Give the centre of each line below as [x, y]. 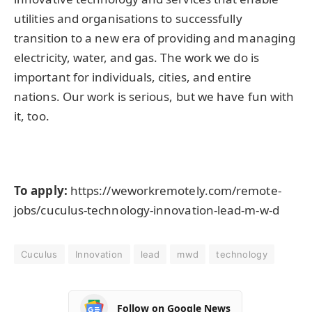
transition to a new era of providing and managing [155, 38]
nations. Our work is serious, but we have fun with [154, 96]
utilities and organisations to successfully [128, 18]
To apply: [41, 191]
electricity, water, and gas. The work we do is [136, 57]
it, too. [32, 116]
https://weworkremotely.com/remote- [174, 191]
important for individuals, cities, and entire [133, 77]
